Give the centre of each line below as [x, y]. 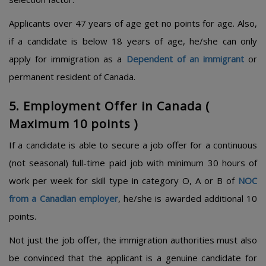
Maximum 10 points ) [74, 124]
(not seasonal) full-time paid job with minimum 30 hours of [133, 163]
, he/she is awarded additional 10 [187, 198]
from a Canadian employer [64, 198]
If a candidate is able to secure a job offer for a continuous [133, 145]
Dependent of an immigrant [185, 59]
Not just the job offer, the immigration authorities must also [133, 240]
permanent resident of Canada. [72, 77]
